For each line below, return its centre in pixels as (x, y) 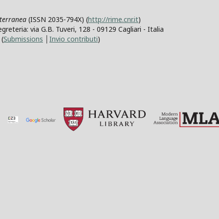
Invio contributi (74, 39)
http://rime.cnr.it (113, 19)
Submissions (23, 39)
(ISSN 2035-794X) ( (57, 19)
